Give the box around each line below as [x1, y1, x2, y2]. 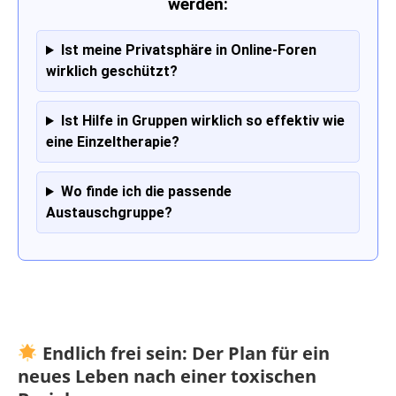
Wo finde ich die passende [60, 183, 232, 201]
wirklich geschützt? [46, 63, 178, 80]
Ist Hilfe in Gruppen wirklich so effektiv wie [60, 112, 345, 130]
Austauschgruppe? [46, 204, 172, 222]
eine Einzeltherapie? [46, 133, 179, 151]
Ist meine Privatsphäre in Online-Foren [60, 42, 316, 59]
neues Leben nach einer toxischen [18, 364, 316, 389]
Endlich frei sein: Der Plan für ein [37, 341, 330, 366]
